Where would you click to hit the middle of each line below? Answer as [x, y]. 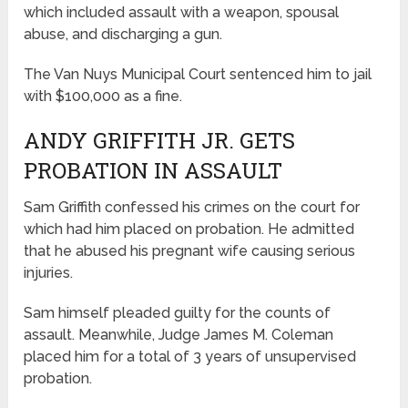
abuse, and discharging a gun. [123, 35]
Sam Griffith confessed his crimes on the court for [192, 208]
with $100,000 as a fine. [103, 97]
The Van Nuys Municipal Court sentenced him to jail [198, 75]
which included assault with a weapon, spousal [182, 13]
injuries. [49, 273]
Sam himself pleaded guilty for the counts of [178, 313]
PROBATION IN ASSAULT [153, 171]
